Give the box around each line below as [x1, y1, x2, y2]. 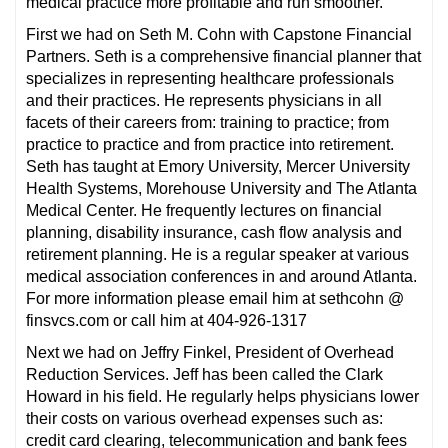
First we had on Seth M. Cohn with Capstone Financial [26, 25, 412, 43]
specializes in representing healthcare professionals [26, 69, 394, 87]
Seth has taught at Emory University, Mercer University [26, 157, 410, 175]
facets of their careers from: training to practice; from [26, 113, 389, 131]
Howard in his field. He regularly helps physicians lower [26, 387, 419, 405]
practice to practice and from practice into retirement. [26, 135, 394, 153]
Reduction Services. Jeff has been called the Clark [26, 365, 383, 383]
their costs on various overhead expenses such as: [26, 409, 383, 427]
